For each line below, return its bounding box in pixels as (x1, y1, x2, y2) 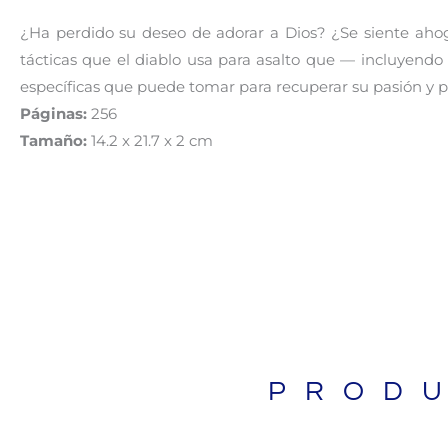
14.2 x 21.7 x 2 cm (87, 130, 213, 150)
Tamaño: (20, 130, 87, 150)
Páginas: (20, 103, 87, 123)
